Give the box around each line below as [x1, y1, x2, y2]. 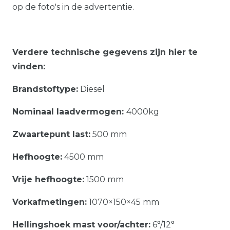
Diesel [78, 84, 105, 94]
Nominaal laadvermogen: [12, 106, 126, 117]
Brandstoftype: [12, 84, 78, 94]
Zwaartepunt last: [12, 129, 90, 139]
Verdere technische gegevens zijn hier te [12, 47, 198, 57]
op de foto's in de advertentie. [12, 2, 134, 12]
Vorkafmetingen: [12, 197, 87, 207]
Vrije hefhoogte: [12, 174, 84, 184]
